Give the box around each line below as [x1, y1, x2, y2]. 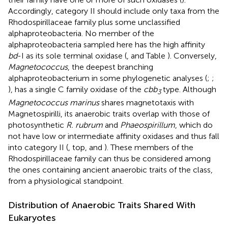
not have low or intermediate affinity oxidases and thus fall [8, 131, 219, 141]
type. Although [161, 84, 216, 94]
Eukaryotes [8, 212, 55, 223]
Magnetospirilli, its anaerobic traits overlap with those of [8, 108, 210, 119]
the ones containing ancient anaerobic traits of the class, [8, 164, 213, 175]
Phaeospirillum [120, 120, 175, 130]
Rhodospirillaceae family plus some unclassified [8, 17, 180, 27]
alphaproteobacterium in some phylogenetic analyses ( [8, 73, 207, 83]
